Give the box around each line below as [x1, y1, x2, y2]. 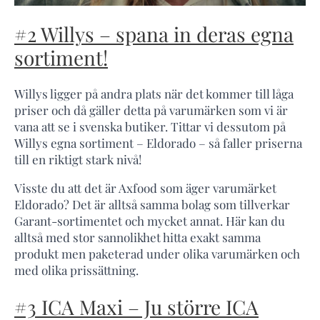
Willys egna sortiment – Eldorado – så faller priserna [14, 135, 302, 151]
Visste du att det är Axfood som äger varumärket [14, 180, 276, 196]
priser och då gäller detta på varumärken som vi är [14, 102, 288, 119]
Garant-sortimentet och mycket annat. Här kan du [14, 213, 285, 229]
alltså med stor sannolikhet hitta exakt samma [14, 229, 261, 246]
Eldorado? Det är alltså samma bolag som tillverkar [14, 196, 290, 213]
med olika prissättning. [14, 262, 139, 279]
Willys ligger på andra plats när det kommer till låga [14, 86, 294, 102]
